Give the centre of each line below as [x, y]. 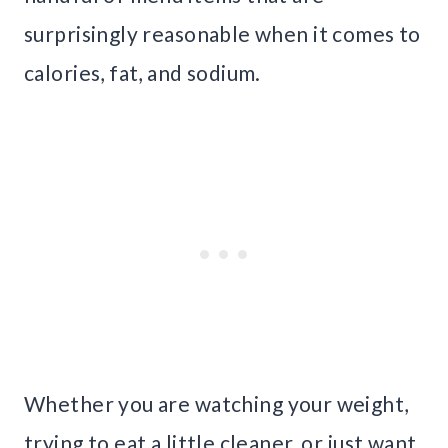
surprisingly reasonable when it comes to [222, 34]
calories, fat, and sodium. [142, 73]
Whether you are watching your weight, [216, 404]
